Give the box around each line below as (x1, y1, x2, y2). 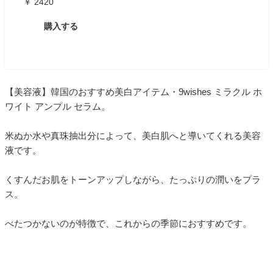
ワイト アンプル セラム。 (5, 101, 110, 112)
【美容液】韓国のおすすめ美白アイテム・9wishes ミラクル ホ (5, 87, 262, 97)
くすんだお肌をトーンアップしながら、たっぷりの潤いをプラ (5, 174, 261, 185)
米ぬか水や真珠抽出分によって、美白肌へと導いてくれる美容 (5, 130, 261, 141)
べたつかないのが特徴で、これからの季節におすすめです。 (5, 218, 252, 229)
